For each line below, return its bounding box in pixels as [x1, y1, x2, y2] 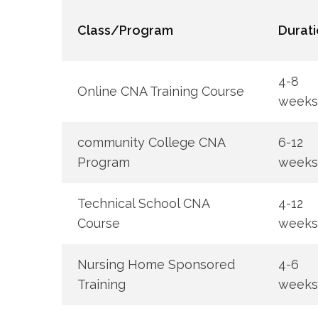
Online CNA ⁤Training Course [77, 84, 244, 99]
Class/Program [77, 23, 173, 38]
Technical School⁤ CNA [77, 196, 209, 211]
